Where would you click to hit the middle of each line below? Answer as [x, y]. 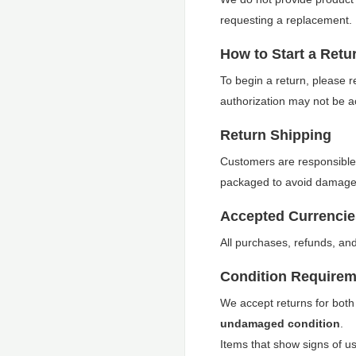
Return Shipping [276, 135]
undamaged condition [280, 323]
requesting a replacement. [286, 20]
